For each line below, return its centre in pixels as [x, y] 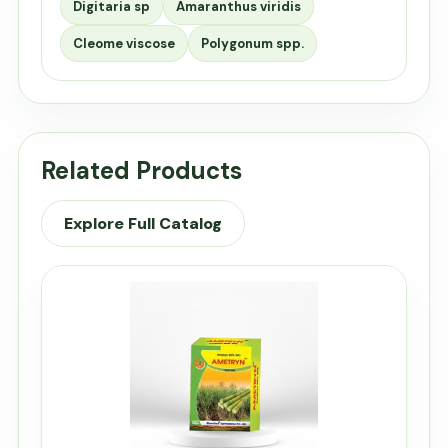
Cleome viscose [124, 43]
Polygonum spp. [252, 43]
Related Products [141, 170]
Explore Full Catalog [143, 223]
